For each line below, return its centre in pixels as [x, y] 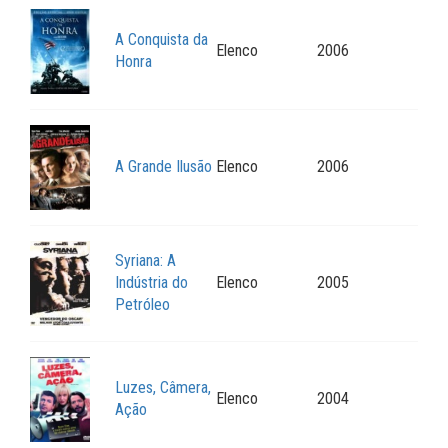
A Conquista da [161, 40]
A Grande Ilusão [163, 167]
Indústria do [151, 283]
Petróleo [142, 305]
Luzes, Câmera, [163, 388]
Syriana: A [145, 261]
